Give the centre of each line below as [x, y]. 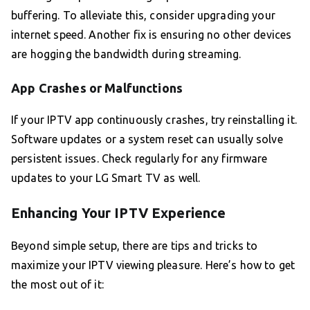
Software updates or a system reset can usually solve [147, 139]
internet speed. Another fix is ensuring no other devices [152, 35]
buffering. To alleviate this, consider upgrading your [143, 16]
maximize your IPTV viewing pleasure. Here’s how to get [153, 265]
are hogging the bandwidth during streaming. [126, 54]
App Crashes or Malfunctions [97, 88]
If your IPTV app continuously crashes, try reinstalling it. [154, 120]
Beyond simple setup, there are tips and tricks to [135, 246]
